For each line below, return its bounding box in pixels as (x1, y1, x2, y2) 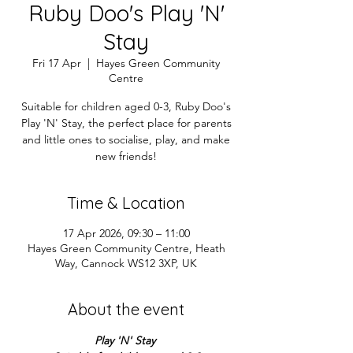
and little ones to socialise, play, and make (22, 132, 230, 147)
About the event (68, 299, 184, 319)
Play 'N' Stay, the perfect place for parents (20, 116, 232, 130)
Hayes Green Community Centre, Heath (27, 241, 225, 255)
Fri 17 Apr (32, 56, 81, 70)
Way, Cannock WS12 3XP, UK (55, 256, 197, 270)
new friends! (95, 149, 157, 163)
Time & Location (67, 193, 185, 213)
